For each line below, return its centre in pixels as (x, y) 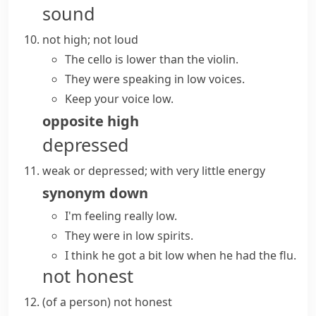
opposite (73, 121)
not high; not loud (90, 39)
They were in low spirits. (129, 236)
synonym (74, 193)
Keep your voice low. (119, 99)
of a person (77, 302)
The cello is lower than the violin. (152, 59)
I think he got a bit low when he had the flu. (181, 255)
